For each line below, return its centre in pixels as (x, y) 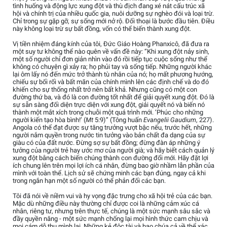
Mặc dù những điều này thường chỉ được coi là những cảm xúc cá (106, 203)
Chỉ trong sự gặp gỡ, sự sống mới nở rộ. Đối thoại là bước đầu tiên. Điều (113, 21)
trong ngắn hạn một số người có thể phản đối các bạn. (89, 180)
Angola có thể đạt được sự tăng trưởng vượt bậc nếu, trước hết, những (112, 127)
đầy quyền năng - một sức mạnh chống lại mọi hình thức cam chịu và (110, 218)
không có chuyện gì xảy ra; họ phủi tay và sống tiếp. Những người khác (112, 66)
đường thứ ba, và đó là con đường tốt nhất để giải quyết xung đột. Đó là (113, 97)
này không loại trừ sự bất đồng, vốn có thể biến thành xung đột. (102, 28)
